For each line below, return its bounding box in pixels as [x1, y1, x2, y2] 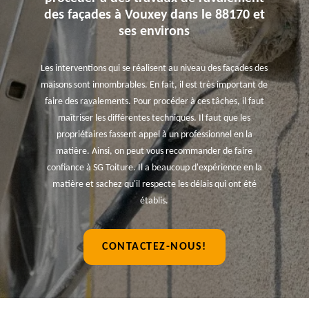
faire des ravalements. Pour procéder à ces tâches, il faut [44, 97, 264, 107]
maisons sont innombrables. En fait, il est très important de [41, 80, 268, 90]
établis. [140, 196, 169, 206]
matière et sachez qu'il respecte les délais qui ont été [52, 179, 257, 190]
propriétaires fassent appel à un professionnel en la [56, 130, 252, 140]
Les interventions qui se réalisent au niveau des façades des [41, 63, 268, 74]
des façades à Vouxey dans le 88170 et [43, 8, 265, 22]
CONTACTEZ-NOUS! [102, 241, 207, 252]
